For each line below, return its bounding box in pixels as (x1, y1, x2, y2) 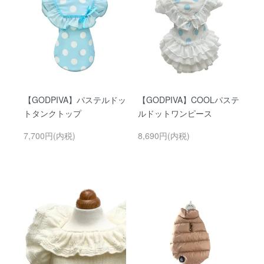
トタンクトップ (24, 107, 81, 119)
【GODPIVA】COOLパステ (138, 93, 239, 105)
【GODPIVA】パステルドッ (24, 93, 126, 105)
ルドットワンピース (138, 107, 212, 119)
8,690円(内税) (138, 129, 190, 141)
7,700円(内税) (24, 129, 75, 141)
